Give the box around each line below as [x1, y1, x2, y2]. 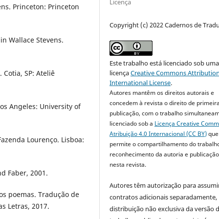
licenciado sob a [109, 119, 155, 128]
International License [109, 78, 171, 87]
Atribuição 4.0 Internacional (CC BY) [109, 129, 207, 138]
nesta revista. [109, 160, 147, 169]
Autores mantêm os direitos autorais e [109, 88, 215, 97]
